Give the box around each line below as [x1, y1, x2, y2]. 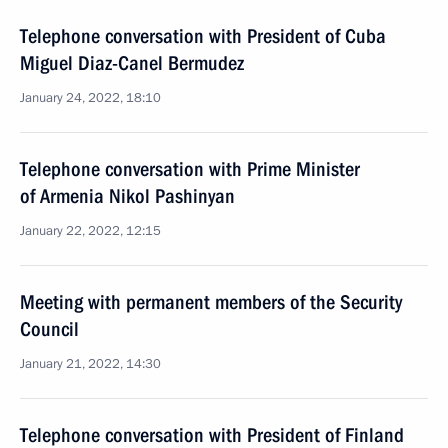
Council [20, 317, 79, 341]
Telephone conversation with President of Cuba [20, 24, 386, 48]
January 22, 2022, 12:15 [20, 222, 161, 240]
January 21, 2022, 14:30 [20, 355, 161, 373]
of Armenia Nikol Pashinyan [20, 184, 235, 208]
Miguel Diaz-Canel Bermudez [20, 51, 244, 75]
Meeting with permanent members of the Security [20, 290, 402, 314]
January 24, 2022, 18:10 [20, 89, 161, 107]
